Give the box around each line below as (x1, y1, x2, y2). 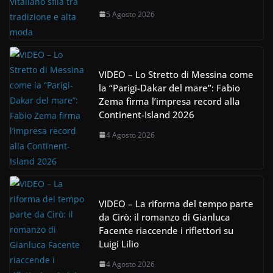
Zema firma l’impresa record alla (99, 94, 240, 107)
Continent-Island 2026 (99, 108, 194, 121)
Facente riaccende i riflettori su (99, 224, 233, 236)
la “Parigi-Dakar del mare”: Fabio (99, 81, 240, 94)
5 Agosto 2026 (106, 9, 155, 19)
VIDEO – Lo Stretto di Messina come (99, 68, 253, 80)
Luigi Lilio (99, 237, 139, 250)
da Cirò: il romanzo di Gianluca (99, 210, 230, 223)
